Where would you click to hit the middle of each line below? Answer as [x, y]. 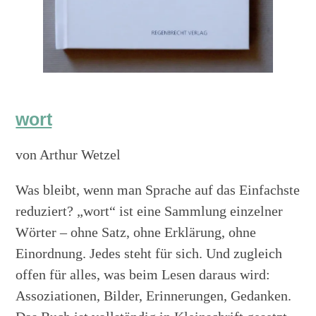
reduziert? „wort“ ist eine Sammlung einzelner [150, 211]
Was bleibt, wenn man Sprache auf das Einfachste [158, 189]
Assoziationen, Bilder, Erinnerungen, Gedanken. [154, 295]
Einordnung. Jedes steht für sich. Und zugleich [149, 253]
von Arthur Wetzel [68, 154]
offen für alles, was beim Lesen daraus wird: [143, 274]
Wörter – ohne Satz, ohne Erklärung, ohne [136, 232]
